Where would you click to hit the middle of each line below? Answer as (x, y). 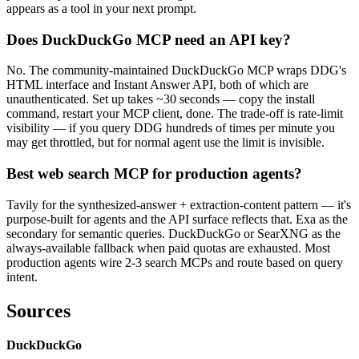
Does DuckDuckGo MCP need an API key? (149, 39)
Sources (38, 311)
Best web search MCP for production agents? (154, 174)
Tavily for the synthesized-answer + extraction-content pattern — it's (179, 204)
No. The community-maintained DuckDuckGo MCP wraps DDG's (176, 71)
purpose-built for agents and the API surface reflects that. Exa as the (177, 219)
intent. (22, 276)
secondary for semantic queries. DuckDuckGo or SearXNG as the (173, 233)
